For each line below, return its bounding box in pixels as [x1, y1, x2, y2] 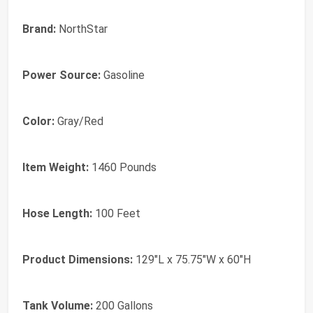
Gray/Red [54, 115, 103, 129]
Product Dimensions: [22, 253, 133, 267]
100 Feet [92, 207, 140, 221]
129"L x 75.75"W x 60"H [133, 253, 251, 267]
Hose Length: [22, 207, 92, 221]
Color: [22, 115, 54, 129]
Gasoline [101, 68, 145, 82]
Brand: [22, 22, 56, 36]
